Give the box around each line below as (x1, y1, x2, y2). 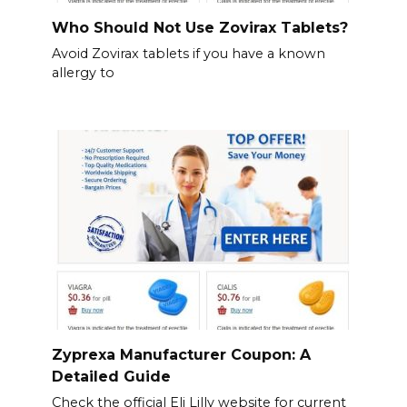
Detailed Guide (51, 367, 171, 385)
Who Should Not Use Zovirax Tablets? (51, 18, 348, 36)
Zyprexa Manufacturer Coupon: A (51, 345, 311, 363)
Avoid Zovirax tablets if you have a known (51, 45, 325, 63)
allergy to (51, 65, 114, 82)
